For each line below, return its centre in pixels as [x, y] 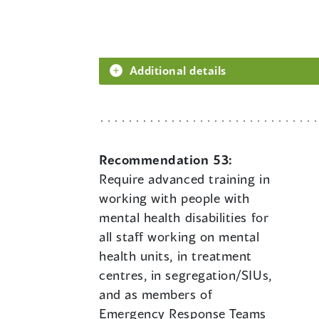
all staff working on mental [179, 237]
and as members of [156, 294]
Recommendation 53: [166, 160]
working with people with [174, 198]
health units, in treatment [176, 256]
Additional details [178, 70]
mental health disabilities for [184, 218]
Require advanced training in [185, 179]
